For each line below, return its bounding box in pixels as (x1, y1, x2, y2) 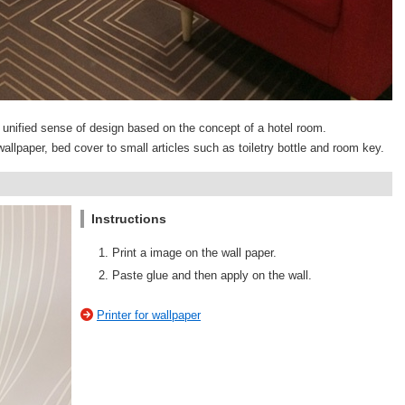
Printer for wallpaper (97, 307, 201, 322)
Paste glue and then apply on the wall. (112, 268, 312, 283)
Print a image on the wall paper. (112, 246, 277, 259)
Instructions (91, 212, 166, 226)
